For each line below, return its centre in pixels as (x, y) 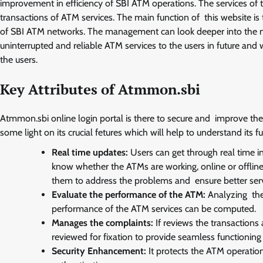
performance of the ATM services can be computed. (155, 209)
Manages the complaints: (104, 223)
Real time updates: (90, 153)
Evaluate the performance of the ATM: (129, 195)
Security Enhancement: (99, 251)
